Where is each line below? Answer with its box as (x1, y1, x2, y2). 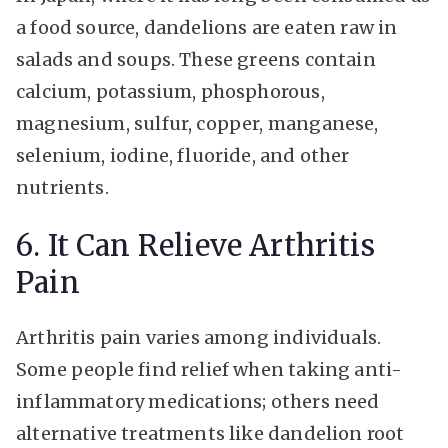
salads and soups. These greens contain (16, 47, 376, 71)
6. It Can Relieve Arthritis (16, 227, 375, 264)
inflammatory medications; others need (16, 389, 380, 413)
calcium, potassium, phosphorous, (16, 79, 325, 103)
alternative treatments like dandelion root (16, 421, 405, 445)
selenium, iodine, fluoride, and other (16, 143, 350, 167)
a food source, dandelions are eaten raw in (16, 15, 398, 39)
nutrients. (16, 175, 109, 199)
